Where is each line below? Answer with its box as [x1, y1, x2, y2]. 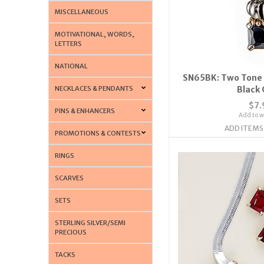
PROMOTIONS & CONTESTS [55, 128, 141, 137]
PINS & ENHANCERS [55, 106, 115, 115]
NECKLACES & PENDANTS [55, 84, 134, 93]
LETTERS [55, 39, 82, 48]
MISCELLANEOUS [55, 7, 109, 16]
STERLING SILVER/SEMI [55, 218, 126, 227]
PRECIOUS [55, 227, 87, 236]
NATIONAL [55, 61, 88, 70]
